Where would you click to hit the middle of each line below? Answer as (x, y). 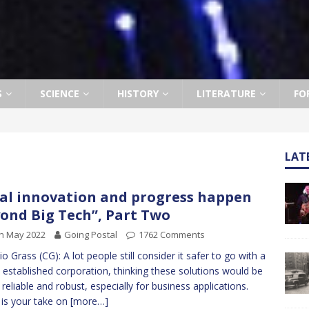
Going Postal (91, 235)
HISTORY (138, 93)
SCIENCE (60, 93)
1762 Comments (172, 235)
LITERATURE (226, 93)
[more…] (89, 301)
